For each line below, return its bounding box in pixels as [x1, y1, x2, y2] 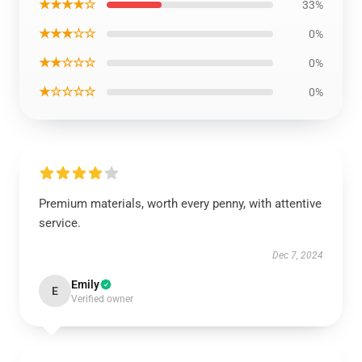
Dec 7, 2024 [272, 250, 323, 261]
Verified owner [71, 293, 133, 305]
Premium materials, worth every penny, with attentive [39, 196, 322, 211]
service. [39, 216, 81, 230]
